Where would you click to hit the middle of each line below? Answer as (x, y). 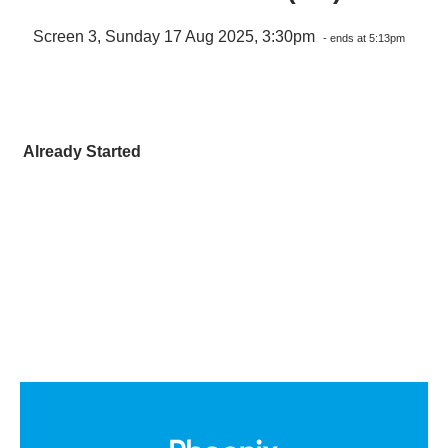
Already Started (82, 151)
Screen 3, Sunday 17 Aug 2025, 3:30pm (176, 36)
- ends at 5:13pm (364, 37)
